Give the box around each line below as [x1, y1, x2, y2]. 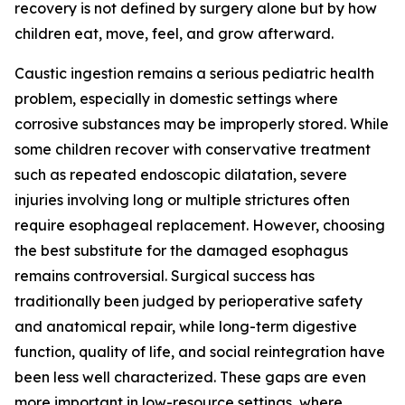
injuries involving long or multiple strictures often [14, 191, 350, 209]
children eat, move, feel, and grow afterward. [14, 24, 334, 42]
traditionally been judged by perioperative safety [14, 292, 363, 310]
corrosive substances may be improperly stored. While [14, 115, 389, 133]
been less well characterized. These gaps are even [14, 368, 366, 386]
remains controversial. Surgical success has [14, 267, 315, 285]
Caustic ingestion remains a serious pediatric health [14, 64, 374, 82]
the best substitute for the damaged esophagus [14, 241, 348, 259]
